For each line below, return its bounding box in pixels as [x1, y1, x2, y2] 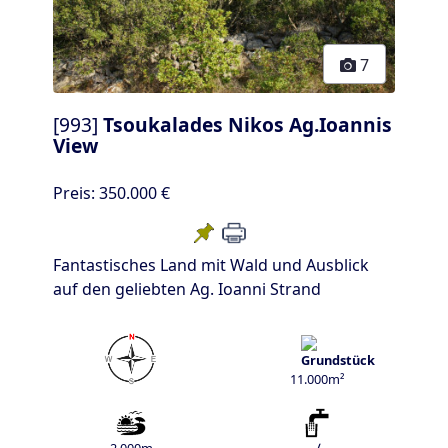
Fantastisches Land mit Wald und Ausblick [53, 253, 369, 276]
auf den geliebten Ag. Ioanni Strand [53, 277, 321, 300]
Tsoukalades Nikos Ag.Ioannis [103, 111, 392, 139]
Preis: [53, 181, 99, 204]
